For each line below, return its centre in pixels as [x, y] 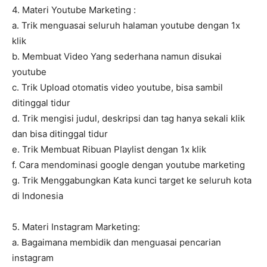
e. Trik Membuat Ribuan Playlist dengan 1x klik [109, 150]
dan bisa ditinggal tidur [60, 134]
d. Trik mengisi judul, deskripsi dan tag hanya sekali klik [128, 119]
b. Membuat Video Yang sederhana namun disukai [117, 57]
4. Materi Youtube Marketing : [74, 10]
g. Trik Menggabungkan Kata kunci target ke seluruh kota [132, 181]
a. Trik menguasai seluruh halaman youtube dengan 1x [126, 26]
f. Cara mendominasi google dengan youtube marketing [128, 165]
